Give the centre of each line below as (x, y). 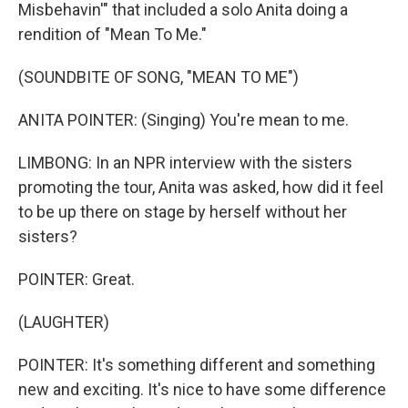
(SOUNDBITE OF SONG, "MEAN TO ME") (158, 77)
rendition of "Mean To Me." (112, 34)
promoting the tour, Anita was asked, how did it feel (201, 187)
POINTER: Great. (76, 279)
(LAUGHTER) (64, 322)
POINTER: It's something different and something (197, 365)
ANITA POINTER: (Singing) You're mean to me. (184, 120)
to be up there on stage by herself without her (183, 212)
